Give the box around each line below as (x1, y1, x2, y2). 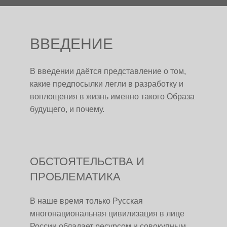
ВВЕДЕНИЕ (30, 35, 113, 52)
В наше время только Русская (30, 197, 143, 205)
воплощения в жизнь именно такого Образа (30, 92, 195, 101)
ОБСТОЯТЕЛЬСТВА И (30, 155, 144, 168)
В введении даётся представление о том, (30, 67, 186, 75)
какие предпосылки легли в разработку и (30, 80, 183, 88)
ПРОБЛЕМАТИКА (30, 170, 121, 183)
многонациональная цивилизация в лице (30, 209, 184, 218)
